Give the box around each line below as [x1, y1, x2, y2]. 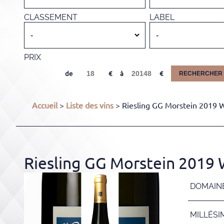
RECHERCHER [178, 70, 222, 77]
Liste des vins [66, 101, 113, 110]
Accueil [32, 101, 57, 110]
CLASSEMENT [24, 12, 77, 22]
